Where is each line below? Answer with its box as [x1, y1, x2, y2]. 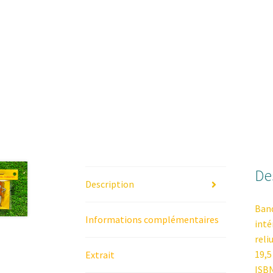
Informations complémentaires [85, 213, 219, 226]
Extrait [85, 249, 115, 261]
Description [85, 178, 135, 191]
